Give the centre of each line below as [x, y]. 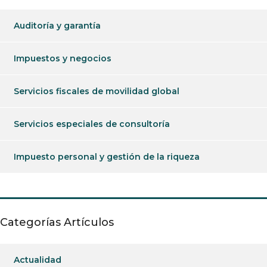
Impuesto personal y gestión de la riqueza [107, 157]
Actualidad [38, 260]
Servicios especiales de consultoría [92, 124]
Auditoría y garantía [57, 26]
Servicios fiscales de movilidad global [97, 91]
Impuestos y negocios [63, 58]
